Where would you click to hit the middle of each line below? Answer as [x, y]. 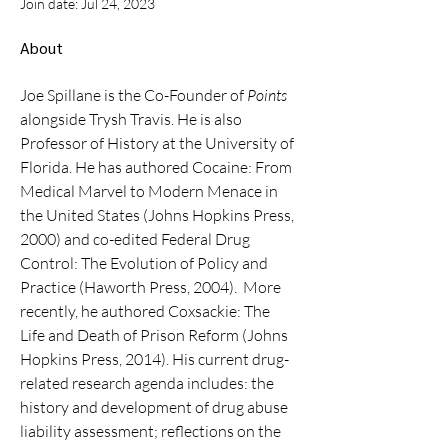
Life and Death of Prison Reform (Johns [155, 335]
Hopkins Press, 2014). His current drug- [154, 359]
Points [267, 95]
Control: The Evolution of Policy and [145, 263]
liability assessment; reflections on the [152, 431]
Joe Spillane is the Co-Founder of [133, 95]
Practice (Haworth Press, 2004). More [152, 287]
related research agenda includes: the [148, 383]
